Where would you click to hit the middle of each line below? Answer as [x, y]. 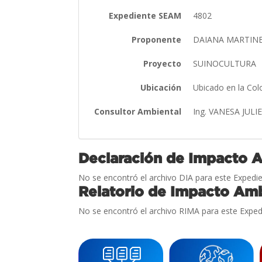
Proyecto [163, 63]
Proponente [157, 39]
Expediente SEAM [145, 15]
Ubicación [161, 87]
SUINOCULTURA [226, 63]
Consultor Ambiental [138, 111]
